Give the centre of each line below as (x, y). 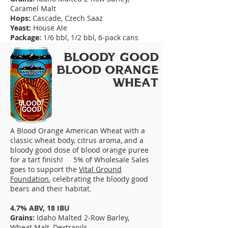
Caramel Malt (33, 8)
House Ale (49, 28)
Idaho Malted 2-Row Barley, (82, 218)
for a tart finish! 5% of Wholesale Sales (80, 160)
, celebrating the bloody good (98, 179)
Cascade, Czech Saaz (68, 18)
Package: (27, 37)
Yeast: (21, 28)
